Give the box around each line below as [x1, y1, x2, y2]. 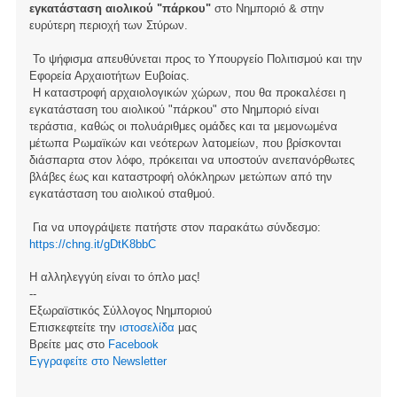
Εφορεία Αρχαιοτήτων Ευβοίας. [28, 68, 190, 82]
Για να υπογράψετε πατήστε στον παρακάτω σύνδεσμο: [28, 220, 321, 234]
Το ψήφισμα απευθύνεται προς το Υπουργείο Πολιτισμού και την [28, 51, 362, 66]
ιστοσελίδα [119, 321, 175, 335]
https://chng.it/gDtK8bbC [28, 237, 156, 251]
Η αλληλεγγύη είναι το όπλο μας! [28, 270, 200, 284]
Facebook [107, 338, 159, 352]
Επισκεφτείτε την [28, 321, 120, 335]
